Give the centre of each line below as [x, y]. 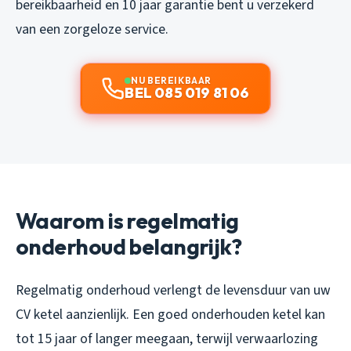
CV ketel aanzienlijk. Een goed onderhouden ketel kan [170, 314]
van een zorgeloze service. [92, 29]
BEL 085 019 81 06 [187, 92]
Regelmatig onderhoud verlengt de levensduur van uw [173, 290]
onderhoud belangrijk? [129, 246]
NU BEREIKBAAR [171, 80]
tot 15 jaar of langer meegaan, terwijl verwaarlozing [167, 338]
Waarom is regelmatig [127, 220]
